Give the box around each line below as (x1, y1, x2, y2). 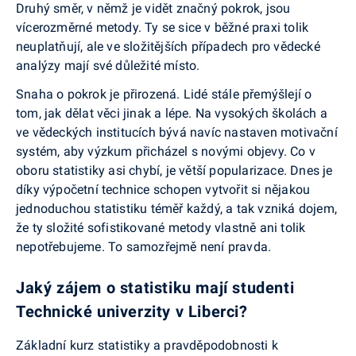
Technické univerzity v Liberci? (16, 302, 248, 322)
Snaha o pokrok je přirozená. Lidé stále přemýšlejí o (16, 87, 312, 103)
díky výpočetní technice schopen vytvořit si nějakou (16, 182, 311, 198)
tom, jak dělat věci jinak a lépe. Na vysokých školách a (16, 106, 328, 122)
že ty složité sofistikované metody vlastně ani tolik (16, 220, 306, 236)
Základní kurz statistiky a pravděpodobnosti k (16, 338, 278, 354)
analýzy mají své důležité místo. (16, 58, 200, 74)
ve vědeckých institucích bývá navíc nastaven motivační (16, 125, 338, 141)
